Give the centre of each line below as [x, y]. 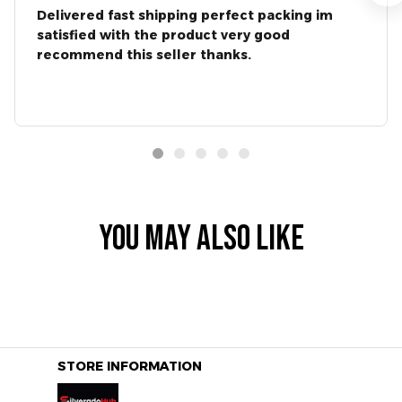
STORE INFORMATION [130, 366]
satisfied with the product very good [163, 35]
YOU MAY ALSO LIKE [201, 239]
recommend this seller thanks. [144, 54]
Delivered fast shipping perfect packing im [185, 15]
